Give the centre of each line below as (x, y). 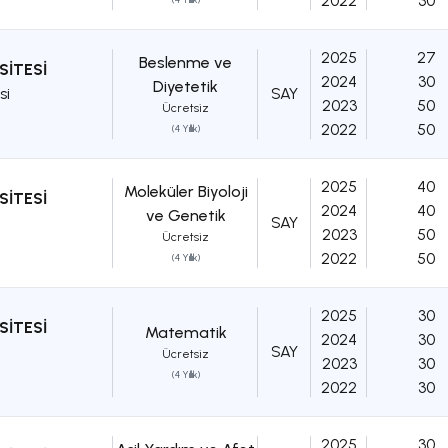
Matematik (185, 333)
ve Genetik (185, 216)
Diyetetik (185, 87)
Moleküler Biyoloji (185, 192)
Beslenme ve (185, 63)
